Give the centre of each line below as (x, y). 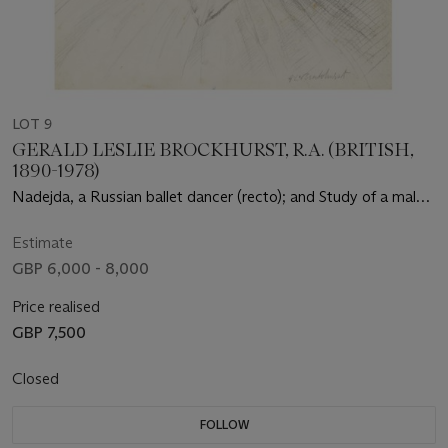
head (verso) (53, 218)
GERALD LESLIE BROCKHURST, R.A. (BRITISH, (213, 149)
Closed (37, 378)
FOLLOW (224, 424)
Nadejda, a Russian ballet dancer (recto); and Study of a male (218, 196)
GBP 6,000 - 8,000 (80, 268)
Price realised (56, 306)
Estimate (42, 242)
